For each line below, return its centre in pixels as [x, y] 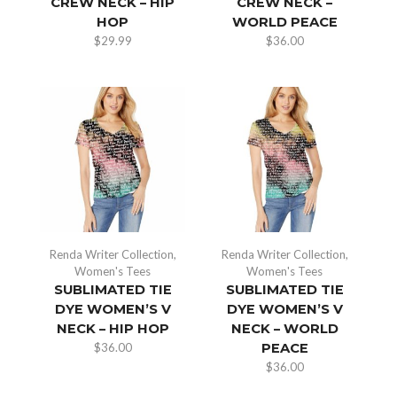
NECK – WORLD [284, 328]
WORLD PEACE [284, 22]
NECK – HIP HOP [113, 328]
